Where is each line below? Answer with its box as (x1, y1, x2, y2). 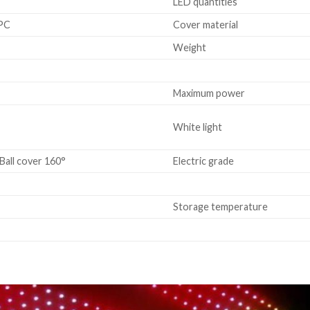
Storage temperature (173, 201, 268, 213)
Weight (173, 42, 207, 54)
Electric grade (173, 155, 235, 167)
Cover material (173, 19, 239, 31)
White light (173, 121, 223, 134)
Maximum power (173, 87, 246, 100)
